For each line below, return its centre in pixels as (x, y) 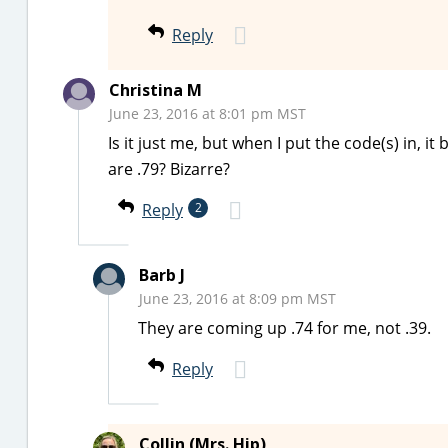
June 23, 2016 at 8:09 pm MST (237, 298)
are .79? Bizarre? (169, 169)
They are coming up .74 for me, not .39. (284, 328)
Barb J (162, 275)
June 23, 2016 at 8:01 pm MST (207, 113)
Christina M (155, 90)
